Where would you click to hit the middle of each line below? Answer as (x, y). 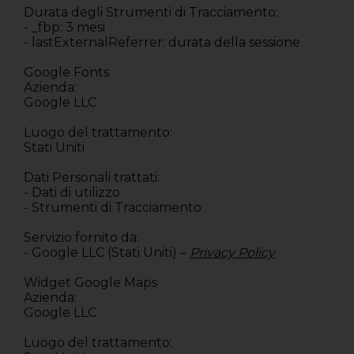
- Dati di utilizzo (72, 193)
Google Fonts (66, 73)
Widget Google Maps (90, 283)
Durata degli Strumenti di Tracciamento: (151, 13)
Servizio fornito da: (81, 238)
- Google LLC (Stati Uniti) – (105, 253)
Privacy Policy (232, 253)
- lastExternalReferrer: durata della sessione (162, 43)
